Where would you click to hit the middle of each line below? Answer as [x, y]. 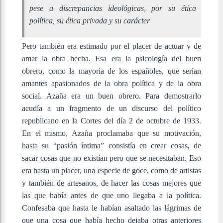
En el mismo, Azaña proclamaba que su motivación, [111, 133]
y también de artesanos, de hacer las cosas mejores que [111, 183]
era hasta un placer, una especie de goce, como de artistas [111, 170]
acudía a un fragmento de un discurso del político [111, 108]
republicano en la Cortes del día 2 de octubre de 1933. [111, 120]
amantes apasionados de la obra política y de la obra [111, 83]
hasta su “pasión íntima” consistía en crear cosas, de [111, 145]
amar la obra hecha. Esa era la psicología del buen [111, 58]
